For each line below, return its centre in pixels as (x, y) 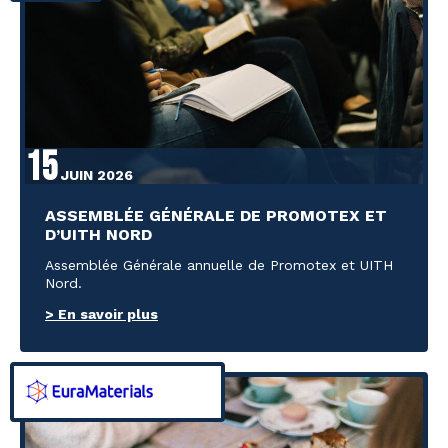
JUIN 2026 (95, 174)
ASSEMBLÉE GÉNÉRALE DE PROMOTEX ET (216, 215)
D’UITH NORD (98, 234)
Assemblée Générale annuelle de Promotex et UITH (219, 264)
